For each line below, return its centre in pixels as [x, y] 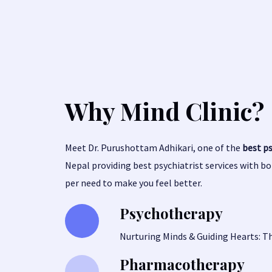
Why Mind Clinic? [164, 110]
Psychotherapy [171, 213]
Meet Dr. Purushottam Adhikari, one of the [153, 147]
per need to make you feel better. [133, 182]
